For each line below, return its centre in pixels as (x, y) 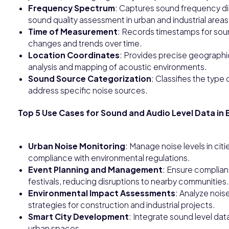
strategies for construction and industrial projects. (122, 204)
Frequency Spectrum (72, 8)
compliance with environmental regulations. (109, 157)
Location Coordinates (74, 55)
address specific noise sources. (88, 90)
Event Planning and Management (95, 169)
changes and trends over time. (85, 43)
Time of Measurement (73, 31)
